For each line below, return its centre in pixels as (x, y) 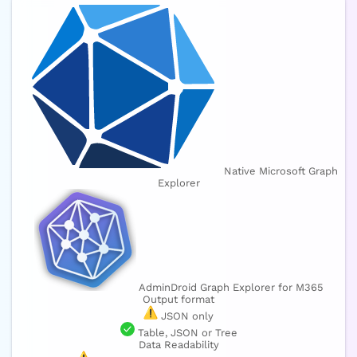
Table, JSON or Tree (186, 332)
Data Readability (178, 344)
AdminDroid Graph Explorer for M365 (229, 287)
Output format (178, 299)
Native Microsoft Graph (280, 171)
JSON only (186, 316)
